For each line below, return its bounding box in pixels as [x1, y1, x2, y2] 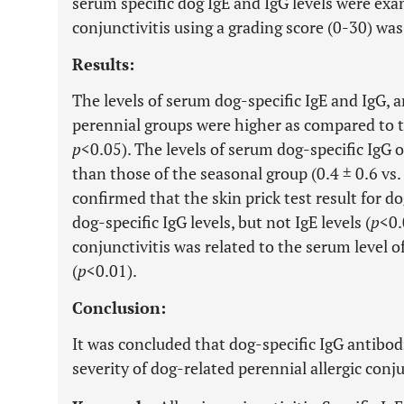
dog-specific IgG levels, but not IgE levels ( [72, 211, 371, 233]
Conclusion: [72, 297, 166, 318]
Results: [72, 53, 134, 75]
